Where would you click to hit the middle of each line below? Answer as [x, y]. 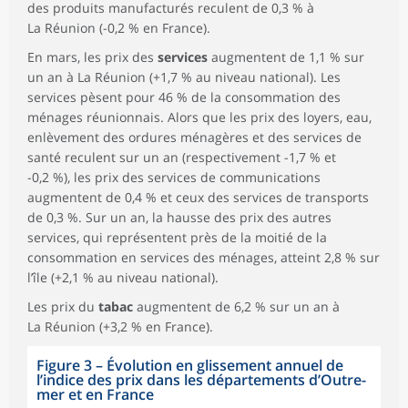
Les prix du [63, 306]
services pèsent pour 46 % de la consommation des [184, 97]
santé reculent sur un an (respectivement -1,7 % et [182, 157]
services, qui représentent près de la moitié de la [177, 237]
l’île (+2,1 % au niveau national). [123, 277]
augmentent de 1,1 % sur [286, 56]
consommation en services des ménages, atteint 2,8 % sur [204, 257]
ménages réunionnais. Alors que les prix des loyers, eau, [199, 117]
